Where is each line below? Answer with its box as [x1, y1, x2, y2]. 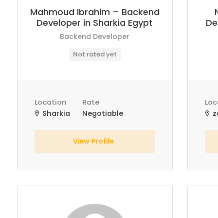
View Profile [73, 136, 116, 146]
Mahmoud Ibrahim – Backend [30, 6, 160, 18]
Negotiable [82, 109, 123, 118]
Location [35, 97, 67, 107]
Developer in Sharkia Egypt [36, 17, 153, 29]
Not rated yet [73, 50, 117, 59]
